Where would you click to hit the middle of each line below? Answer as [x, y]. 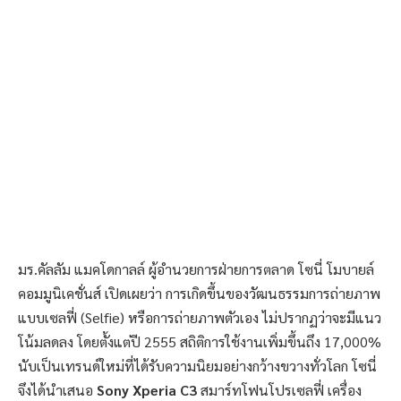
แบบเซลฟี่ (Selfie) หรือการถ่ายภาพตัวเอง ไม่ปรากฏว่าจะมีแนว [200, 318]
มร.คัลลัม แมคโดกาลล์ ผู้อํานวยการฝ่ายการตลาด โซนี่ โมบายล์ [196, 269]
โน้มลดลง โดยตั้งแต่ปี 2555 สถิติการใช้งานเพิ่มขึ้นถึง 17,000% [200, 342]
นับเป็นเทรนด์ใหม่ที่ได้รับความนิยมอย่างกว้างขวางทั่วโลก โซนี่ [197, 366]
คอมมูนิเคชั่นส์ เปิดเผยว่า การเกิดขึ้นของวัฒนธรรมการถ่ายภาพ [199, 294]
